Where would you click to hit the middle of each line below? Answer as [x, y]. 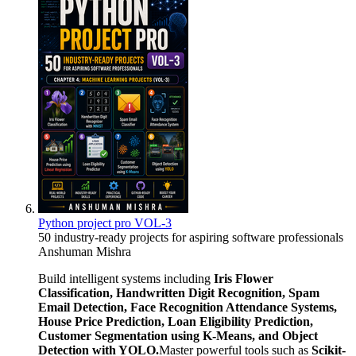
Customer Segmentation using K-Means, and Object [178, 335]
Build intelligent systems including [126, 278]
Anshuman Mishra [85, 251]
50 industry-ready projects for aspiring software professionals [191, 237]
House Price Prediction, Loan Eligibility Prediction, [176, 321]
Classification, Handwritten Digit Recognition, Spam [179, 292]
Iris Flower [244, 278]
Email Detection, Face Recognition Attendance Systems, [188, 307]
